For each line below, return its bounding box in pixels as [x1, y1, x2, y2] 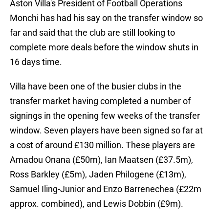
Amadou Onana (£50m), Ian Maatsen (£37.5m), [10, 154, 193, 165]
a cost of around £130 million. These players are [10, 140, 195, 151]
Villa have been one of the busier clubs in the [10, 81, 181, 92]
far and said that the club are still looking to [10, 27, 175, 38]
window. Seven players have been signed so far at [10, 125, 203, 136]
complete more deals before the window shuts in [10, 42, 198, 53]
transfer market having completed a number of [10, 96, 191, 107]
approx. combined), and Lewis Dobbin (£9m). [10, 198, 183, 209]
